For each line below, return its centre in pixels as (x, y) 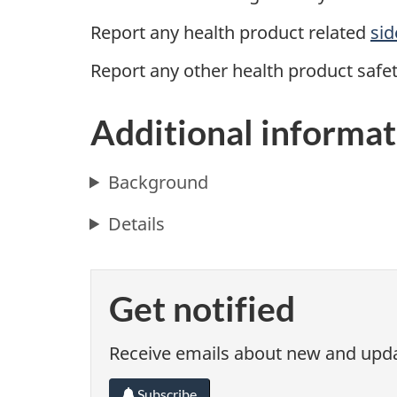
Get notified (202, 308)
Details (137, 223)
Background (159, 182)
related (339, 32)
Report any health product (199, 32)
